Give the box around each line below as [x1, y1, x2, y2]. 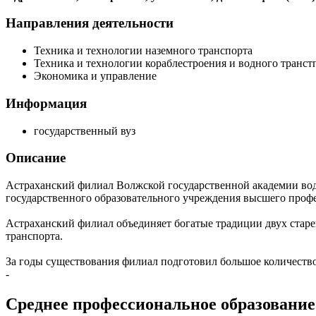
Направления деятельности [6, 16, 174, 31]
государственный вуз [34, 124, 135, 137]
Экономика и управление [34, 70, 157, 83]
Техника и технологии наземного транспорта [34, 44, 253, 57]
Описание [6, 150, 66, 166]
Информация [6, 95, 87, 111]
